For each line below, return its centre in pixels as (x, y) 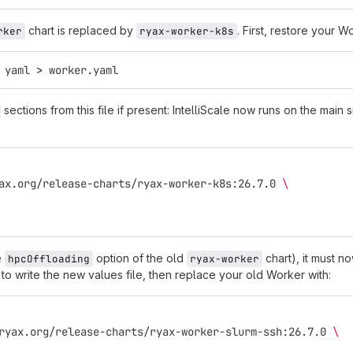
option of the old (140, 258)
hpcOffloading (49, 259)
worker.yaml (80, 70)
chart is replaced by (81, 30)
